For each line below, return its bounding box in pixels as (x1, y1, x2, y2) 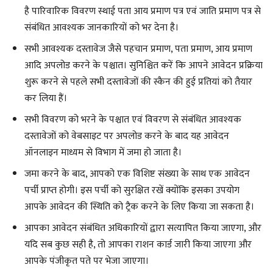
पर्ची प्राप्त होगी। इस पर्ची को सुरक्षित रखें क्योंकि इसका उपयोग (24, 182, 239, 199)
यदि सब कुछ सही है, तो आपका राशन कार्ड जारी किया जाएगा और (24, 236, 252, 253)
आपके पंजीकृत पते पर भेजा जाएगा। (24, 252, 149, 269)
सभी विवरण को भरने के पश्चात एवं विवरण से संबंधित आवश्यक (24, 111, 241, 128)
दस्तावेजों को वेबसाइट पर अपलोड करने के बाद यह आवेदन (24, 127, 229, 144)
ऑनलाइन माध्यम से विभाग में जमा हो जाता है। (24, 144, 182, 161)
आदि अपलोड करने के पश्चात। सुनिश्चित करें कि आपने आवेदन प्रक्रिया (24, 57, 263, 74)
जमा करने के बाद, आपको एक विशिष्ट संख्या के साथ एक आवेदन (24, 165, 250, 182)
